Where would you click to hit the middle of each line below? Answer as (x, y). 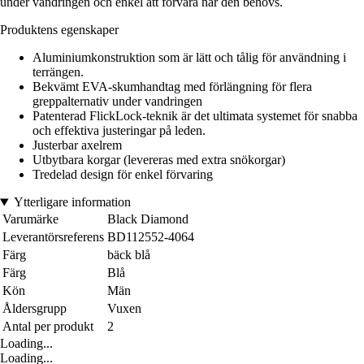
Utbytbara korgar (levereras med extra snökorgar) (159, 160)
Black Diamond (148, 219)
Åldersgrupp (35, 309)
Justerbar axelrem (77, 145)
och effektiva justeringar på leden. (119, 131)
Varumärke (30, 219)
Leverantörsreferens (53, 237)
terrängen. (58, 72)
